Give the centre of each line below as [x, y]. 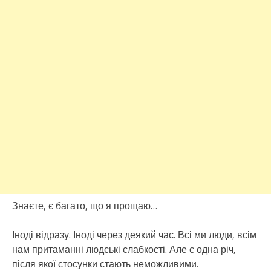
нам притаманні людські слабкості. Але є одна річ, [124, 249]
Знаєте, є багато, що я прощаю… [85, 205]
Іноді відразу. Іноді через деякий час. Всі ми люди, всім [134, 234]
